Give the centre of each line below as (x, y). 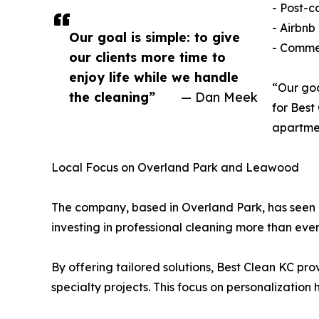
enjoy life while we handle (154, 77)
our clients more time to (147, 57)
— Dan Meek (219, 96)
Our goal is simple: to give (155, 37)
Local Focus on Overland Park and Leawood (175, 167)
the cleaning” (112, 96)
